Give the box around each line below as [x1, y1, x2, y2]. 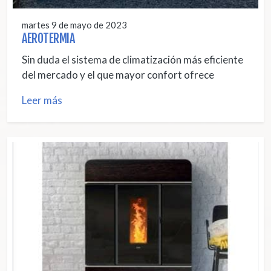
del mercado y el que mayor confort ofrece [22, 68, 214, 82]
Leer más [22, 94, 62, 107]
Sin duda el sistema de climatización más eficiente [22, 53, 243, 67]
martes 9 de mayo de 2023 [22, 19, 127, 31]
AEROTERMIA [22, 31, 74, 47]
